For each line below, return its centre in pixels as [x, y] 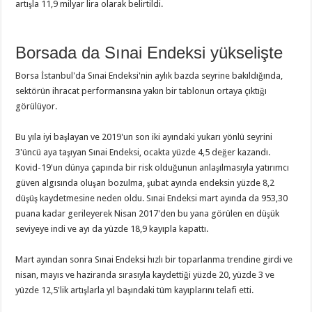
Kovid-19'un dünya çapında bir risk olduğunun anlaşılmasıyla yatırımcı [153, 167]
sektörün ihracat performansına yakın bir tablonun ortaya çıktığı [141, 91]
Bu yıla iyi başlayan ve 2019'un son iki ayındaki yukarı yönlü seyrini [144, 137]
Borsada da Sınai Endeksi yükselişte [149, 53]
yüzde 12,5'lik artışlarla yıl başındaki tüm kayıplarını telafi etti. [135, 290]
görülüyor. [37, 106]
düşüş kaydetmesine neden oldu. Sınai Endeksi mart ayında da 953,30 [152, 198]
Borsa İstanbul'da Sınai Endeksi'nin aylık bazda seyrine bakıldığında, [149, 76]
